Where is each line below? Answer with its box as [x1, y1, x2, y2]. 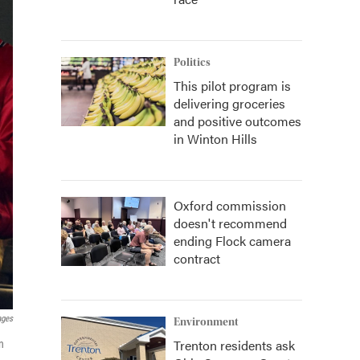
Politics [174, 56, 211, 69]
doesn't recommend [174, 214, 287, 232]
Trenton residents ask [174, 336, 295, 354]
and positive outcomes [174, 112, 301, 130]
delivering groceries [174, 94, 285, 112]
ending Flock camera [174, 231, 291, 250]
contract [174, 249, 220, 268]
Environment [174, 316, 239, 329]
